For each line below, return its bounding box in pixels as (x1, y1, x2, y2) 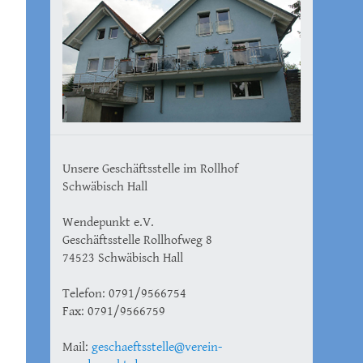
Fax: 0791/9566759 (62, 303, 165, 319)
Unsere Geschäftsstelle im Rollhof (62, 160, 238, 177)
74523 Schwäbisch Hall (62, 250, 183, 266)
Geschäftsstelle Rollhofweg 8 (62, 232, 212, 248)
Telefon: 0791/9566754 (62, 285, 186, 301)
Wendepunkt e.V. (62, 214, 154, 230)
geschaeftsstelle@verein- (92, 339, 222, 355)
